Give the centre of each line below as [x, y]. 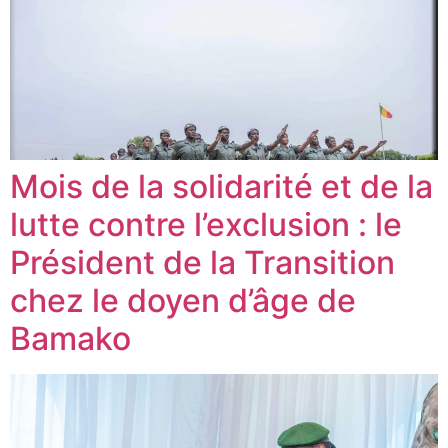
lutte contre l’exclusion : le [206, 224]
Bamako [70, 338]
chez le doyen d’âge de [183, 300]
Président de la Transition [202, 262]
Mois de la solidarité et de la [221, 186]
